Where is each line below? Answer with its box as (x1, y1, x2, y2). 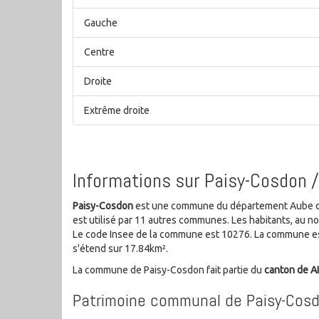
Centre (84, 46, 115, 58)
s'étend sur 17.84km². (73, 242, 168, 254)
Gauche (84, 17, 117, 29)
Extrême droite (84, 105, 150, 117)
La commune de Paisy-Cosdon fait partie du (73, 263, 264, 276)
